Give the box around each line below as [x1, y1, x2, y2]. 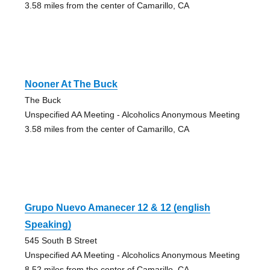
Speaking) [24, 219, 71, 230]
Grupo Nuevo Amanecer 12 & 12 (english [24, 202, 210, 213]
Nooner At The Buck [24, 79, 118, 90]
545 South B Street [24, 236, 97, 246]
